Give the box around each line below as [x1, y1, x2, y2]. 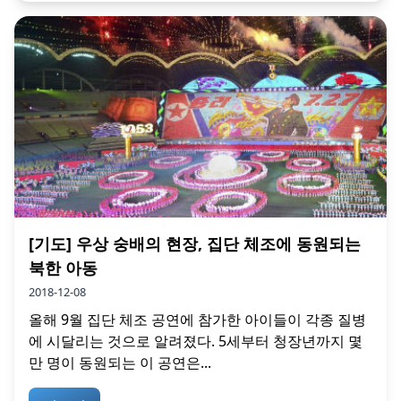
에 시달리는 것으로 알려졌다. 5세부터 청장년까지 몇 [29, 331, 363, 352]
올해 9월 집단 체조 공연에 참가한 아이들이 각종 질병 [29, 310, 366, 330]
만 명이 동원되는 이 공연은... [29, 353, 211, 373]
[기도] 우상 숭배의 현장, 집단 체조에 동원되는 [29, 233, 361, 255]
